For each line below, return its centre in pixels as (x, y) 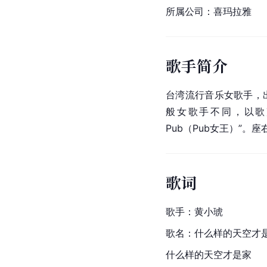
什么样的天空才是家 (209, 254)
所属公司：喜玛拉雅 (209, 11)
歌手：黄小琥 (194, 211)
